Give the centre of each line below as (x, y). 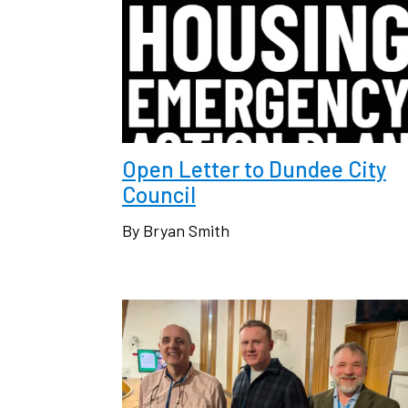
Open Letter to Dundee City (254, 168)
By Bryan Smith (176, 230)
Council (159, 194)
